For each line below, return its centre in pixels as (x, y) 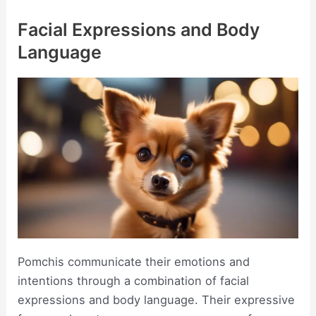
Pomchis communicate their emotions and (134, 261)
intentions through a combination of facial (134, 280)
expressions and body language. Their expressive (157, 299)
